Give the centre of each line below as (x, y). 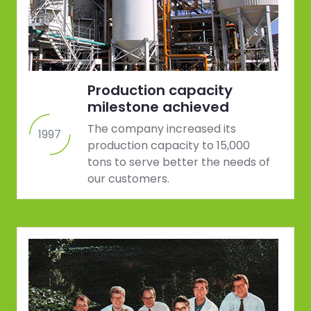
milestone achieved (158, 107)
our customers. (128, 179)
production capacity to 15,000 (169, 146)
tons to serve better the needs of (179, 162)
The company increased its (162, 129)
